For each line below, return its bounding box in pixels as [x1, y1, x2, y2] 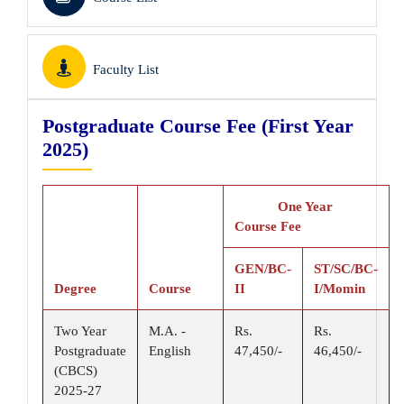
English [149, 344, 191, 358]
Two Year [54, 324, 106, 338]
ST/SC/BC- [314, 262, 378, 276]
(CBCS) [54, 363, 97, 378]
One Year [234, 199, 333, 214]
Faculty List [93, 62, 159, 77]
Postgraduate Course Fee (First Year [42, 115, 353, 137]
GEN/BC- [234, 262, 291, 276]
